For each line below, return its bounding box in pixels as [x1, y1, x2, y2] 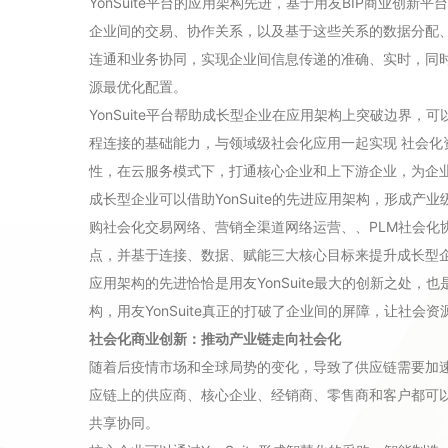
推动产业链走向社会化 [201, 330, 341, 347]
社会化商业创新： [89, 330, 201, 347]
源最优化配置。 [89, 78, 187, 95]
